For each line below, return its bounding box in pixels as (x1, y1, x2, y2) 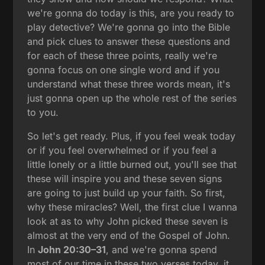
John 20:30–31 (38, 244, 106, 256)
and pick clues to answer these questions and (27, 35, 231, 48)
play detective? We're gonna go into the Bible (27, 21, 231, 34)
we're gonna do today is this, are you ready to (27, 7, 235, 20)
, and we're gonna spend (106, 244, 218, 256)
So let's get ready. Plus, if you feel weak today (27, 130, 236, 143)
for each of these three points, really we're (27, 50, 218, 62)
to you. (27, 106, 59, 119)
